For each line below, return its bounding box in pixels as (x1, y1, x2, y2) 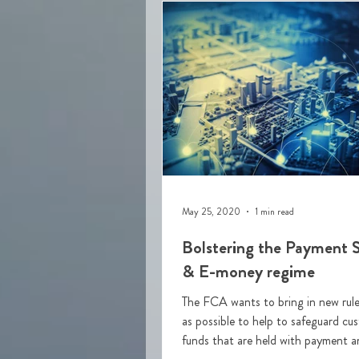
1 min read (255, 204, 294, 219)
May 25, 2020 (182, 204, 240, 219)
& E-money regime (182, 259, 315, 284)
